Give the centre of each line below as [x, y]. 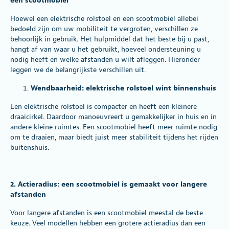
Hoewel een [30, 18]
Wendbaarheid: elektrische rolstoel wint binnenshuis [123, 88]
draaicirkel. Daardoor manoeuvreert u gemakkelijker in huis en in [113, 117]
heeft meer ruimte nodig [177, 127]
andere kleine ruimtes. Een [53, 127]
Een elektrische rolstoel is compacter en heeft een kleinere [104, 106]
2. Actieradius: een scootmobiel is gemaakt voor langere [109, 184]
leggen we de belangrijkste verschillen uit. [78, 70]
